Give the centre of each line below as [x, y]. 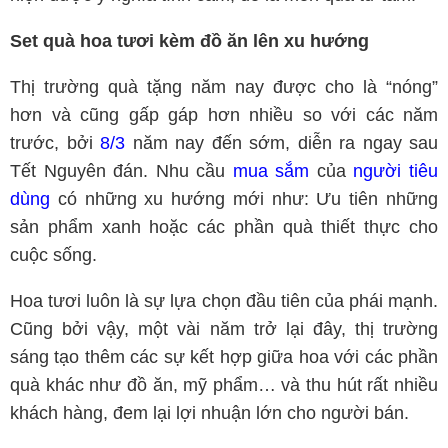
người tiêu [396, 171]
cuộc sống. [53, 255]
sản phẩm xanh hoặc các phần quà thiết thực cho [224, 227]
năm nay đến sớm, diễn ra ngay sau [281, 143]
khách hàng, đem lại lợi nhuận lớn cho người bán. [209, 413]
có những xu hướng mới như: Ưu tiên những [244, 199]
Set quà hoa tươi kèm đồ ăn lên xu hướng [189, 41]
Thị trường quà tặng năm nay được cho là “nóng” [224, 87]
